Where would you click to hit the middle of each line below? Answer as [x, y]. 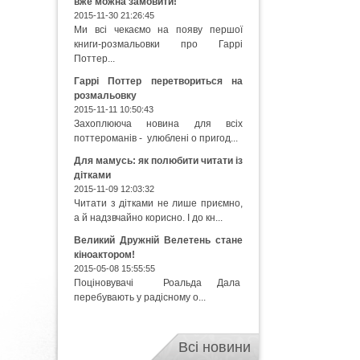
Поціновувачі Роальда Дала [158, 283]
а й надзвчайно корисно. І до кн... [148, 218]
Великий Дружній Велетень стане [158, 240]
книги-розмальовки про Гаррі [158, 44]
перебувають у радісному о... [140, 297]
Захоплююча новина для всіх [158, 124]
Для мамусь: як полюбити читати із [158, 161]
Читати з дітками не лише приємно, [158, 203]
